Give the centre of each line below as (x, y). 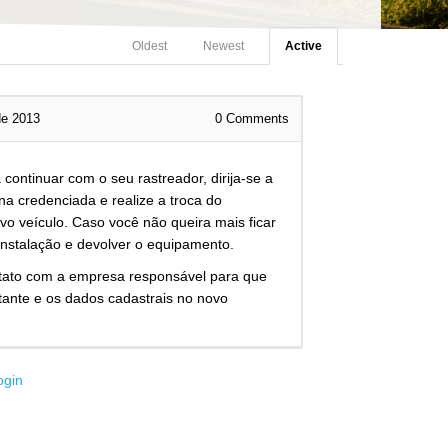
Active (304, 46)
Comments (256, 119)
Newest (224, 46)
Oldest (150, 46)
